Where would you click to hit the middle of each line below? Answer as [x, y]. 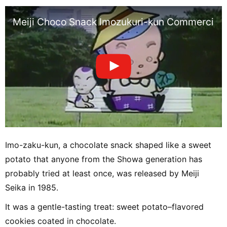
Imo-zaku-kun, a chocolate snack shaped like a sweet [108, 145]
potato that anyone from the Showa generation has [104, 159]
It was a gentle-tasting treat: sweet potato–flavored [104, 207]
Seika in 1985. [32, 188]
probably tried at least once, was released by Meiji [102, 174]
